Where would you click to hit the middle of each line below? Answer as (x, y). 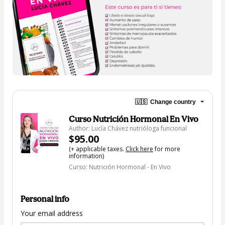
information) (86, 156)
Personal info (45, 199)
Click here (139, 149)
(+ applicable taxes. (97, 149)
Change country (173, 102)
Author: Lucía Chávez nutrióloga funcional (128, 129)
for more (167, 149)
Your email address (52, 213)
